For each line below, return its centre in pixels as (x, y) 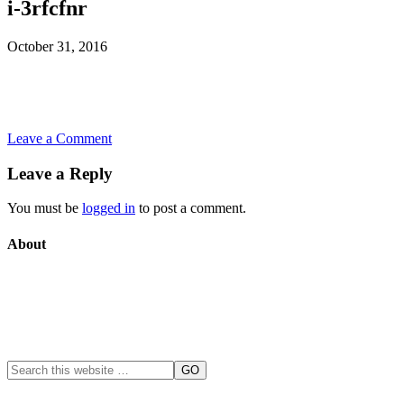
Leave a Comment (60, 138)
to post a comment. (191, 208)
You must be (45, 208)
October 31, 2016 (57, 46)
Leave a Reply (60, 173)
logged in (109, 208)
